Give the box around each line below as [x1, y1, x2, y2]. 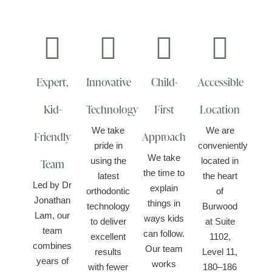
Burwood [202, 201, 237, 211]
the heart [202, 171, 237, 181]
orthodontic [86, 186, 130, 196]
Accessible [198, 74, 243, 89]
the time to [143, 168, 185, 178]
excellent [90, 231, 126, 242]
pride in [93, 140, 123, 151]
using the [90, 155, 126, 166]
